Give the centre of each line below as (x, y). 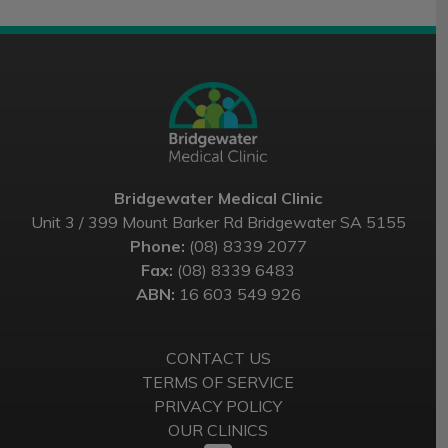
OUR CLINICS (218, 430)
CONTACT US (218, 358)
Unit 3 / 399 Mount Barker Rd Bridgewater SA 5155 (218, 222)
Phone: (157, 246)
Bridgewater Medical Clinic (218, 198)
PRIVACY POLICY (218, 406)
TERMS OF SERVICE (218, 382)
